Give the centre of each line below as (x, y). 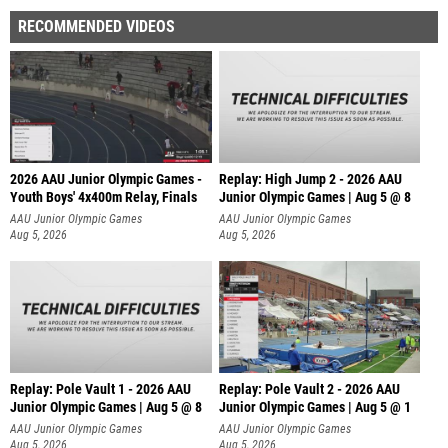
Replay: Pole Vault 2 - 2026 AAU (309, 390)
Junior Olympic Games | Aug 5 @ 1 (314, 408)
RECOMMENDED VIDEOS (96, 26)
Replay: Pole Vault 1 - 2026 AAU (100, 390)
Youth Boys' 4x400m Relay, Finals (103, 197)
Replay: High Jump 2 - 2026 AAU (310, 179)
